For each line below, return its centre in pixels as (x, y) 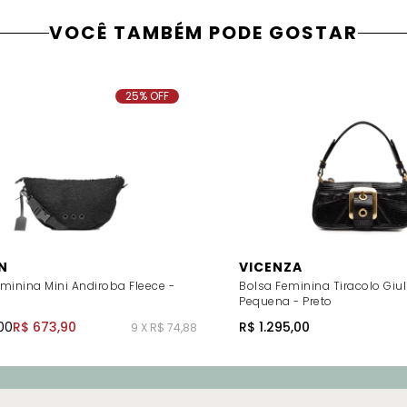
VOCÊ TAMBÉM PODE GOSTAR (203, 33)
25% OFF (147, 96)
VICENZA (271, 268)
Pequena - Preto (286, 302)
